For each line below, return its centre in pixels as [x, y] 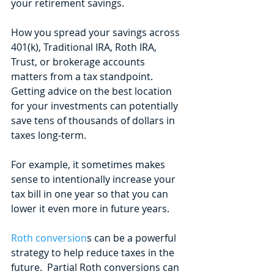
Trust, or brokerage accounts [79, 62]
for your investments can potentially [96, 106]
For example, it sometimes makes [89, 165]
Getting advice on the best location [93, 91]
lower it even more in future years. [91, 209]
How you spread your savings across [97, 33]
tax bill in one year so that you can [91, 194]
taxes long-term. [50, 135]
